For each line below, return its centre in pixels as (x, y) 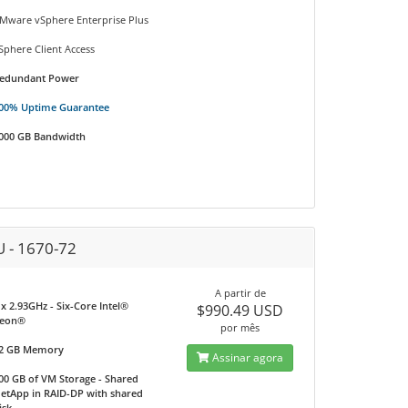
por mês (240, 327)
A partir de (240, 293)
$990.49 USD (240, 311)
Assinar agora (247, 357)
